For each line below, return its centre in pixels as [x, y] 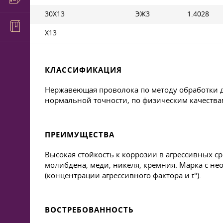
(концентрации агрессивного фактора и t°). [123, 175]
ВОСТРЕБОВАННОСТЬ [89, 210]
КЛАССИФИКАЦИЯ [83, 70]
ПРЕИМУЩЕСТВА [80, 135]
